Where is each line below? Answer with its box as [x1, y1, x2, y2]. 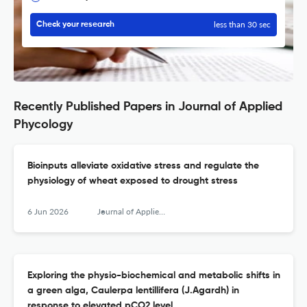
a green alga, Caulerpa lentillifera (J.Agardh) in [27, 286, 239, 296]
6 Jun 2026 [27, 206, 69, 217]
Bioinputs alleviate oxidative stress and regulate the [27, 161, 259, 171]
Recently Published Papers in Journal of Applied [14, 101, 282, 114]
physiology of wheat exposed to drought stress [27, 176, 238, 186]
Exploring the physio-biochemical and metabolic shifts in [27, 271, 280, 281]
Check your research [36, 21, 114, 29]
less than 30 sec [214, 19, 271, 30]
